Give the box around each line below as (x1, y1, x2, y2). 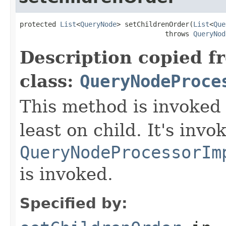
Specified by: (20, 194, 128, 212)
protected (20, 20, 60, 28)
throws (20, 29, 193, 38)
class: (20, 71, 80, 91)
